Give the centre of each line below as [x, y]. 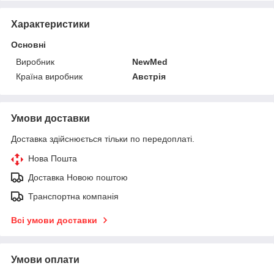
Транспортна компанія [73, 196]
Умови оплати [45, 259]
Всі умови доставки [54, 220]
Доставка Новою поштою [78, 177]
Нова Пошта [53, 158]
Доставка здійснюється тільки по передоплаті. [103, 139]
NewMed [150, 61]
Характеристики [50, 24]
